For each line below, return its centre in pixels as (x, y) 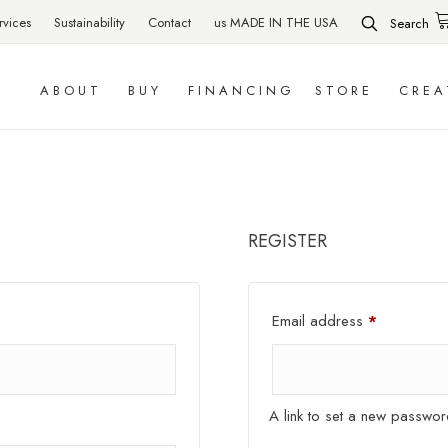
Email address (320, 321)
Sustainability (89, 22)
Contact (169, 22)
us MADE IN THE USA (276, 22)
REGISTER (288, 241)
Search (409, 24)
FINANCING (242, 90)
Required (405, 320)
